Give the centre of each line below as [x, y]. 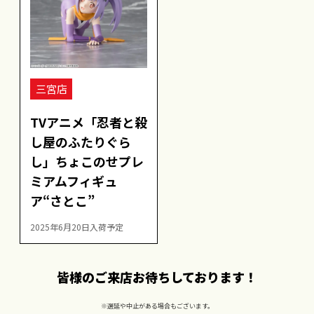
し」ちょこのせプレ [87, 161]
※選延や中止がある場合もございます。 [157, 306]
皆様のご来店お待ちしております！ [157, 277]
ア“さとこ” [62, 200]
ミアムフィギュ [74, 180]
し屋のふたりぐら [81, 141]
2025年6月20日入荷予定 [77, 226]
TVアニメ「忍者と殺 [89, 122]
